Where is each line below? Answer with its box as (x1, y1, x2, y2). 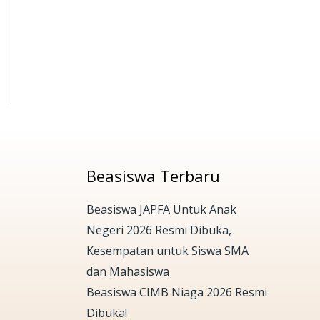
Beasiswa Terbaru (86, 165, 220, 187)
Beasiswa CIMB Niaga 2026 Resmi (86, 284, 267, 300)
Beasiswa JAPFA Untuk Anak (86, 201, 236, 217)
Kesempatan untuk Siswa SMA (86, 242, 249, 259)
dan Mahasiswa (86, 263, 169, 279)
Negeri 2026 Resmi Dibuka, (86, 221, 231, 238)
